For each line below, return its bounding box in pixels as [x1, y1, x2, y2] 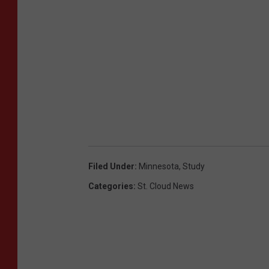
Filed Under [88, 161, 134, 171]
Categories [88, 181, 133, 191]
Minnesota [139, 161, 179, 171]
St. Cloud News [138, 181, 194, 191]
